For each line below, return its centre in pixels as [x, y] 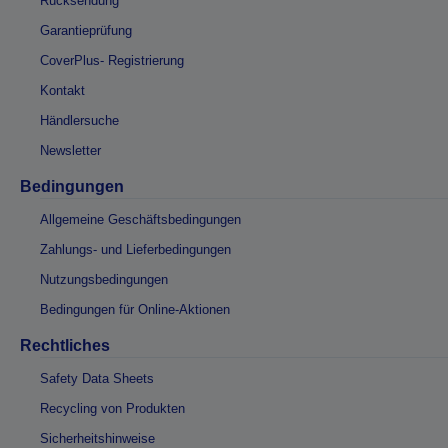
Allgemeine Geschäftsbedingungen [140, 219]
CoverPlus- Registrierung [112, 60]
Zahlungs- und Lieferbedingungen [135, 249]
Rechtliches [65, 345]
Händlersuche [79, 120]
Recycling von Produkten [112, 408]
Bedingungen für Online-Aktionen [135, 309]
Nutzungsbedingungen [104, 279]
